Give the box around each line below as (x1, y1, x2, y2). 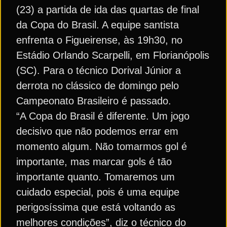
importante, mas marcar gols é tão (16, 156, 172, 167)
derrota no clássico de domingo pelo (16, 80, 179, 91)
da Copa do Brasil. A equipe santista (16, 19, 179, 30)
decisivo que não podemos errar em (16, 126, 178, 137)
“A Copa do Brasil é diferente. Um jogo (16, 110, 190, 122)
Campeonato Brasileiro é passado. (16, 95, 171, 106)
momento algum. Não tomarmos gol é (16, 141, 187, 152)
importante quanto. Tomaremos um (16, 171, 175, 182)
